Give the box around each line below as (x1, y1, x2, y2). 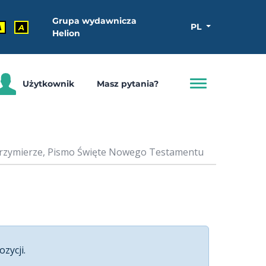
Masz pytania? (96, 78, 159, 89)
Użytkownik (23, 78, 74, 89)
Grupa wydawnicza (52, 15, 137, 26)
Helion (52, 27, 80, 39)
